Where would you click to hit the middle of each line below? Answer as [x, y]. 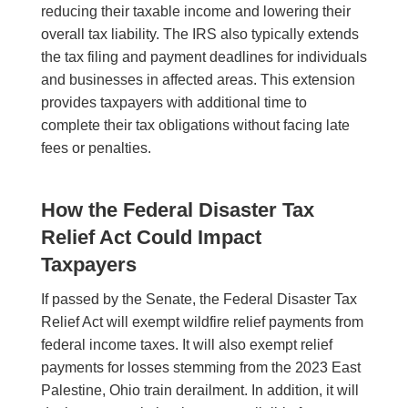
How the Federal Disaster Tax [177, 210]
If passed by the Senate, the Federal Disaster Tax [199, 300]
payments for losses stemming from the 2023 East [200, 368]
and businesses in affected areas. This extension [198, 80]
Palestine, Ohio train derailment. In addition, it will [199, 391]
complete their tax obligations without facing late [195, 126]
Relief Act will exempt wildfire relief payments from [202, 322]
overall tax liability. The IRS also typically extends [199, 35]
